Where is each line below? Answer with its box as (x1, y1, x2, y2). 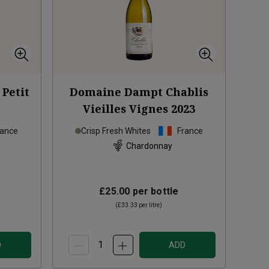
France (177, 126, 203, 136)
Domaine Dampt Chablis (69, 85, 208, 100)
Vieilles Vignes (82, 101, 168, 116)
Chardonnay (125, 141, 172, 151)
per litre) (138, 202, 163, 209)
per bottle (130, 186, 179, 198)
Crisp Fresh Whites (80, 126, 151, 136)
